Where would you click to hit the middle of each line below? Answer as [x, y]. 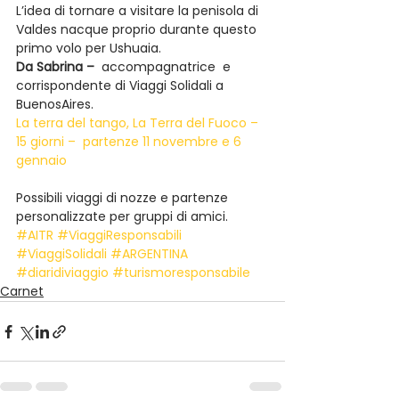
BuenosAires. [55, 104]
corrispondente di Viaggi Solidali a [122, 85]
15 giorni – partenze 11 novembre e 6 [130, 142]
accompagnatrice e [164, 67]
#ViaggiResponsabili [119, 235]
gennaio [41, 160]
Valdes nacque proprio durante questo [138, 29]
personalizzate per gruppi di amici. [122, 216]
